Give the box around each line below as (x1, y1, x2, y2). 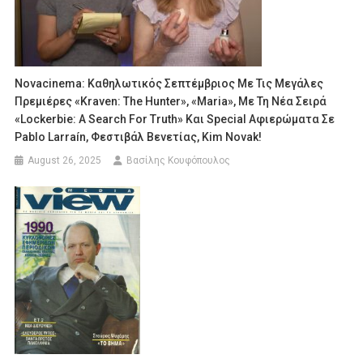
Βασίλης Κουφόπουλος (126, 154, 231, 166)
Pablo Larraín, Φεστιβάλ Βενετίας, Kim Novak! (15, 130, 263, 143)
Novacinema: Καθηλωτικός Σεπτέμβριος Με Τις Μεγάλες (15, 76, 324, 90)
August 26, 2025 (28, 154, 102, 166)
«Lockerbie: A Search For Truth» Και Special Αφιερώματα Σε (15, 112, 335, 126)
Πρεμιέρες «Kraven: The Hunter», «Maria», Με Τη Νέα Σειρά (15, 94, 327, 108)
